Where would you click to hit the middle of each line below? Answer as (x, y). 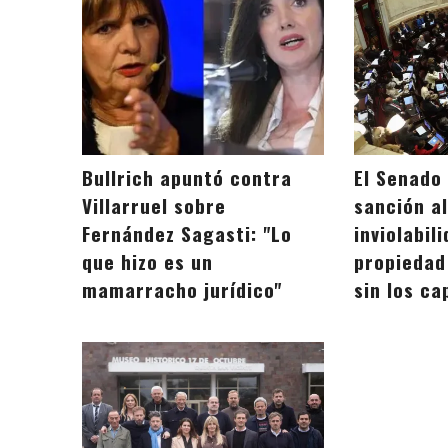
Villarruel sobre (154, 206)
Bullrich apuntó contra (187, 178)
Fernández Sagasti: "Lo (187, 234)
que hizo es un (147, 262)
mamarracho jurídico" (182, 290)
